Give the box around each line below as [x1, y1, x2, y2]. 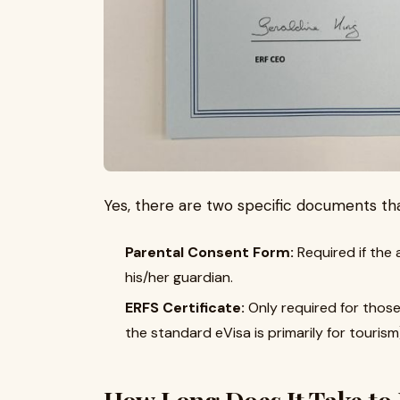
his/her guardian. [125, 268, 233, 287]
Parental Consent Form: [125, 243, 294, 262]
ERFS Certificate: [125, 298, 245, 318]
